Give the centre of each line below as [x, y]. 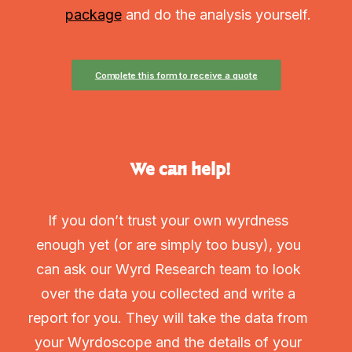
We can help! [180, 169]
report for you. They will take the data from [168, 318]
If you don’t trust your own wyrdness [168, 220]
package [93, 15]
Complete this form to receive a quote [176, 75]
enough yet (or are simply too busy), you [168, 245]
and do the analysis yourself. [216, 15]
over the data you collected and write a [168, 293]
